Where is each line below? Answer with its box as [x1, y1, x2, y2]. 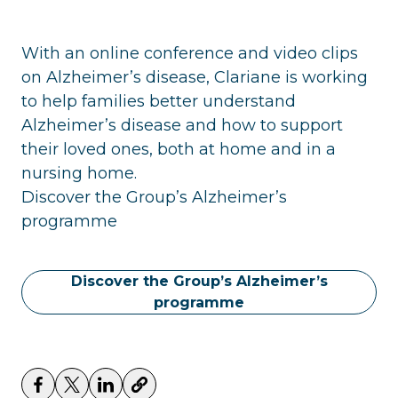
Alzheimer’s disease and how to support [21, 115, 343, 135]
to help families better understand [21, 91, 296, 111]
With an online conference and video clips [21, 43, 358, 63]
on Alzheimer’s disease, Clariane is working [21, 67, 368, 87]
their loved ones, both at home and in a [21, 139, 336, 159]
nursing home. [21, 163, 137, 183]
